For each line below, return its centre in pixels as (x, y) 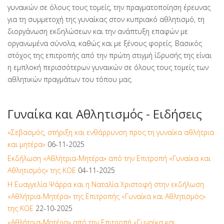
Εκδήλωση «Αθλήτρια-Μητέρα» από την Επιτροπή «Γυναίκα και (109, 158)
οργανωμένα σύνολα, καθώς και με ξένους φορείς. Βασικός (105, 43)
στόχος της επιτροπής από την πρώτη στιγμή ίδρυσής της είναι (109, 55)
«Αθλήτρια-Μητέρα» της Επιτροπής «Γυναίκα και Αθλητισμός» (106, 196)
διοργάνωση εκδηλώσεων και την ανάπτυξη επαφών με (98, 31)
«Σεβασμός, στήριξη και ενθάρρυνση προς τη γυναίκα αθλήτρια (111, 132)
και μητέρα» (26, 144)
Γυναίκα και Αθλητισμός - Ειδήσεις (105, 114)
